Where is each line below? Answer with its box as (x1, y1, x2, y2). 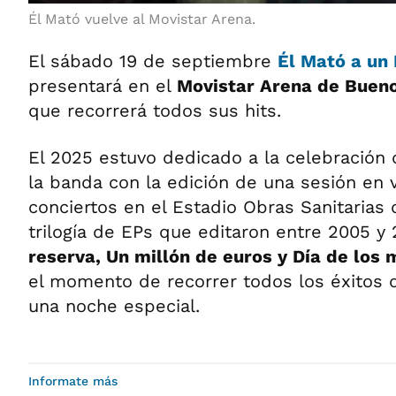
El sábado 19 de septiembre (28, 49, 278, 72)
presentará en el (28, 74, 177, 96)
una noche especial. (28, 294, 200, 316)
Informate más (28, 373, 118, 388)
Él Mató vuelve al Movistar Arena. (28, 10, 260, 27)
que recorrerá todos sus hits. (28, 99, 281, 121)
